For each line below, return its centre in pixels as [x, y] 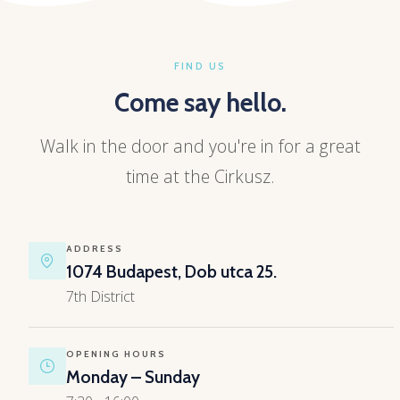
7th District [100, 296]
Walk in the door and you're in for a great [200, 146]
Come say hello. [200, 102]
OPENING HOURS [116, 354]
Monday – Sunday [133, 377]
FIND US [200, 67]
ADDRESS [95, 248]
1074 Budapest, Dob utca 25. [171, 271]
